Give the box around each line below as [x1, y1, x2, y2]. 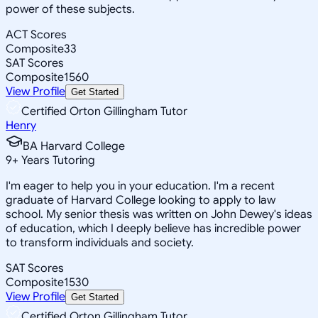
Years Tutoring [18, 153, 95, 168]
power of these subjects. [6, 1, 135, 16]
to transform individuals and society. [6, 235, 194, 250]
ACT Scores [6, 27, 67, 42]
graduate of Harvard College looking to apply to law [6, 192, 275, 207]
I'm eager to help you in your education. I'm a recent [6, 178, 275, 193]
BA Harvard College [23, 138, 125, 153]
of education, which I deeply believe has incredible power [6, 221, 301, 236]
